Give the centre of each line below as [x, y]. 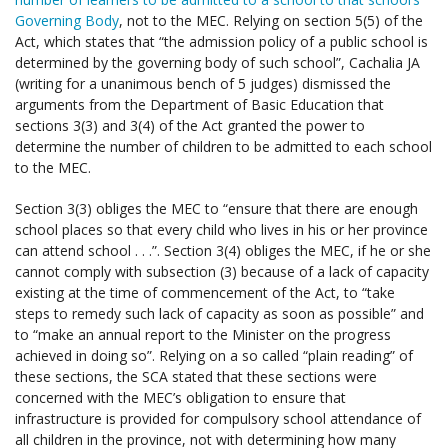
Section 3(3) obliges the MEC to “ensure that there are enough [216, 208]
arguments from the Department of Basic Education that [199, 104]
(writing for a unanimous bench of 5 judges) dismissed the [203, 83]
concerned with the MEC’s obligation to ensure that [180, 397]
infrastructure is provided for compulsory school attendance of [218, 418]
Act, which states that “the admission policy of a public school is [221, 41]
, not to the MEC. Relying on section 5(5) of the [271, 20]
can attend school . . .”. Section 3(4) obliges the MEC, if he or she [223, 250]
